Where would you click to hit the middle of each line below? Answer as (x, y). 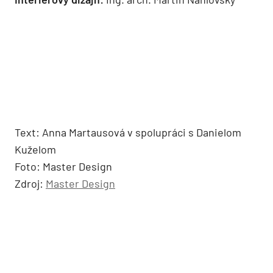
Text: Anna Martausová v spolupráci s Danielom (128, 132)
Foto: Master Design (63, 166)
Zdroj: (30, 183)
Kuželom (35, 149)
